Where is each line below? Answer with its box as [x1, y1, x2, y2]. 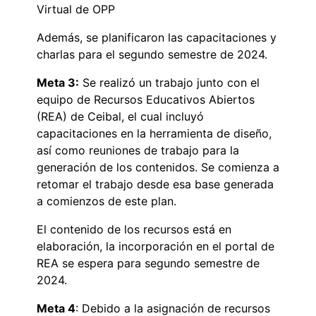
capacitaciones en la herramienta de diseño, [37, 126, 272, 141]
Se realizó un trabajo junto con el [79, 75, 260, 90]
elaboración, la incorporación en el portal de [37, 239, 274, 254]
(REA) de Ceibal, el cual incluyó [37, 109, 204, 124]
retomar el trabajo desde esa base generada [37, 177, 274, 192]
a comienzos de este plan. [37, 194, 176, 209]
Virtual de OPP [37, 2, 115, 17]
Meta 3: [37, 75, 79, 90]
